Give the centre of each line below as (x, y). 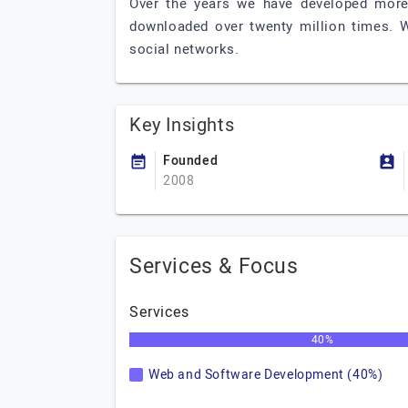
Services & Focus (214, 267)
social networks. (184, 49)
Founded (191, 161)
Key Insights (182, 125)
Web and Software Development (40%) (266, 375)
